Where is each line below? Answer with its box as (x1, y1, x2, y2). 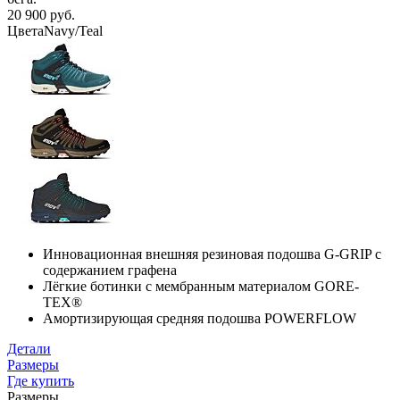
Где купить (7, 372, 74, 388)
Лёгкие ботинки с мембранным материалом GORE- (43, 278, 359, 294)
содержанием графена (43, 262, 177, 278)
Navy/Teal (44, 22, 103, 38)
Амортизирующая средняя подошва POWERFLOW (43, 310, 356, 326)
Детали (7, 340, 51, 356)
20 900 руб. (7, 6, 75, 22)
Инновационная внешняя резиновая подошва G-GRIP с (43, 246, 381, 262)
